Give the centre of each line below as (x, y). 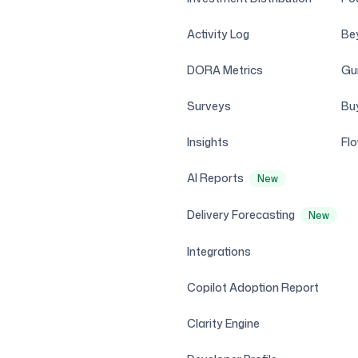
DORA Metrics (225, 70)
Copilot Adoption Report (253, 287)
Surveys (209, 106)
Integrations (219, 251)
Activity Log (218, 34)
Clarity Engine (223, 323)
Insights (208, 142)
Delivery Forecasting (242, 215)
